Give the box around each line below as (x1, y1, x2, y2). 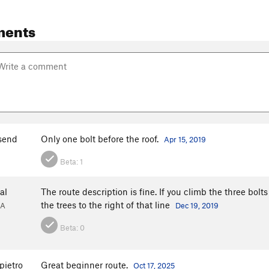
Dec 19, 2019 (175, 201, 219, 211)
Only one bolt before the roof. (41, 133, 161, 145)
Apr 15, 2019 (164, 134, 206, 145)
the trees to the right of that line (41, 199, 172, 211)
